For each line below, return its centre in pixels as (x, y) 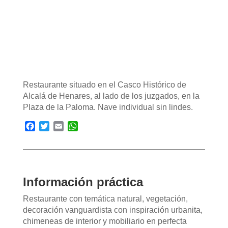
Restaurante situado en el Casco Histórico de (104, 85)
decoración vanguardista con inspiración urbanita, (112, 210)
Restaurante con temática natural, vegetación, (105, 199)
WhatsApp (96, 126)
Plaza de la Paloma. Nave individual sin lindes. (108, 107)
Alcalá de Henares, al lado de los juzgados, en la (111, 96)
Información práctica (83, 182)
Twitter (61, 126)
